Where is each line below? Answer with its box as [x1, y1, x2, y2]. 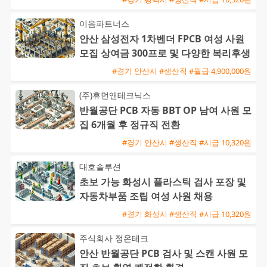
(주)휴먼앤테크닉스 [79, 89, 151, 101]
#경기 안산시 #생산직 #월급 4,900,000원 [112, 65, 252, 76]
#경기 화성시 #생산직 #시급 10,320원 [122, 208, 252, 219]
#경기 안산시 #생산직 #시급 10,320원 [122, 136, 252, 148]
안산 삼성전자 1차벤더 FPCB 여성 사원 [79, 32, 244, 46]
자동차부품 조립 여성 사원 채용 [79, 190, 213, 203]
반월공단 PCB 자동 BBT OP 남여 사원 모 [79, 104, 252, 117]
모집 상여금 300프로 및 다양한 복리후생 [79, 46, 250, 60]
